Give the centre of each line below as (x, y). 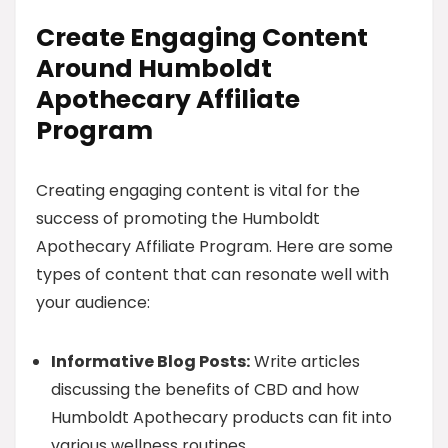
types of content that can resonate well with (212, 274)
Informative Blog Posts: (150, 361)
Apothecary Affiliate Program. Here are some (214, 246)
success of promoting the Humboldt (178, 218)
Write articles (305, 361)
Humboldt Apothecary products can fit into (221, 417)
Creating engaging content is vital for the (198, 190)
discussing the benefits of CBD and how (205, 389)
